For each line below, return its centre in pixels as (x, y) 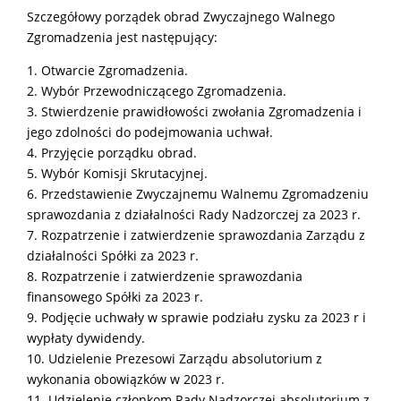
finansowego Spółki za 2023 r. (115, 296)
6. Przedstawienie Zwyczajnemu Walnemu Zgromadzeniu (198, 193)
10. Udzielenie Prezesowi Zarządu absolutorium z (175, 358)
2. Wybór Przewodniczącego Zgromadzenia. (157, 90)
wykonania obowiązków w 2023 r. (126, 379)
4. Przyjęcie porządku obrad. (112, 152)
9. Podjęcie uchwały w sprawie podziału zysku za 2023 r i (196, 317)
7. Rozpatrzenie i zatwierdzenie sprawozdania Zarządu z (196, 235)
